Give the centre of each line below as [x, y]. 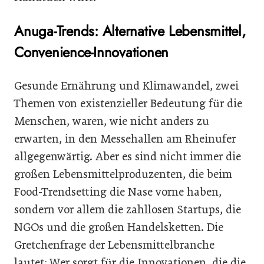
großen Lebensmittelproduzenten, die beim [123, 174]
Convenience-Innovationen [92, 52]
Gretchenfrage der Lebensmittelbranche [114, 245]
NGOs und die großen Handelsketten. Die [119, 227]
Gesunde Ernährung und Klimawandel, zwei [126, 85]
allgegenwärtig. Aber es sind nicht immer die [128, 156]
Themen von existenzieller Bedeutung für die [128, 103]
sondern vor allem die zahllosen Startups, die [128, 209]
